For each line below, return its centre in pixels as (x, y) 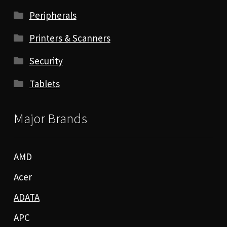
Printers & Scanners (70, 38)
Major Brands (50, 119)
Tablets (44, 84)
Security (46, 61)
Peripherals (53, 15)
